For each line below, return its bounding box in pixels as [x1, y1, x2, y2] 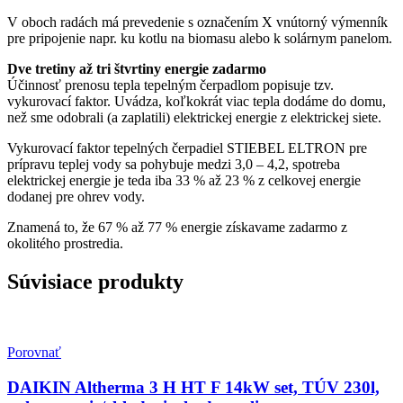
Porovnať [7, 345, 61, 361]
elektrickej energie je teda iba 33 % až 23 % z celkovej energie [7, 173, 361, 189]
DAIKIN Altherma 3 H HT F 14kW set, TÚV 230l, [7, 377, 380, 397]
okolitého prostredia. [7, 236, 123, 252]
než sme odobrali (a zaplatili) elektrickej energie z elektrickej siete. [7, 110, 381, 126]
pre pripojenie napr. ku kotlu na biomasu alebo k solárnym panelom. [7, 31, 392, 47]
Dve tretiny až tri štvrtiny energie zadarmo [7, 61, 266, 77]
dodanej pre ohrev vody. [7, 189, 145, 205]
